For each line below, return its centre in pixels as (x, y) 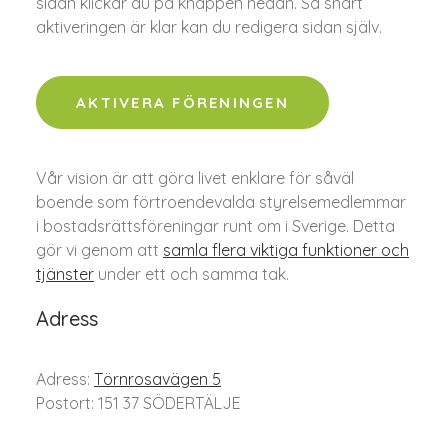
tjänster (65, 274)
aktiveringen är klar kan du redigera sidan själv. (209, 27)
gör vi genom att (99, 250)
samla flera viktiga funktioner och (286, 250)
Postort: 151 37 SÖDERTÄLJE (138, 403)
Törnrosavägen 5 (157, 379)
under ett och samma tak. (191, 274)
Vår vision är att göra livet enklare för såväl (195, 178)
